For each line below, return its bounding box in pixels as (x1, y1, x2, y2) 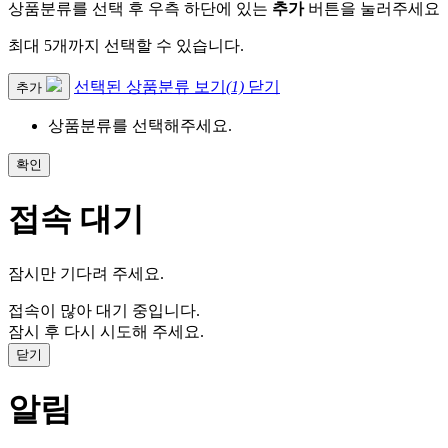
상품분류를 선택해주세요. (48, 116, 232, 134)
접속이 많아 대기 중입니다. (8, 301, 200, 319)
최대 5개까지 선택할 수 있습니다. (8, 36, 244, 54)
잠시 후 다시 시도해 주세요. (8, 322, 204, 340)
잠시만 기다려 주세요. (8, 264, 164, 282)
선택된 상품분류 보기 (74, 77, 226, 95)
